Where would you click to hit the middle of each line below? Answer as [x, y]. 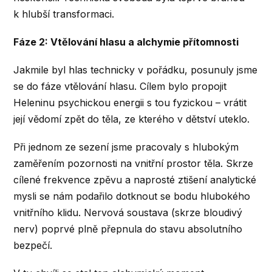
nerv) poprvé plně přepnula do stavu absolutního [128, 229]
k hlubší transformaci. [64, 14]
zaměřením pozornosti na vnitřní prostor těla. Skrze [134, 164]
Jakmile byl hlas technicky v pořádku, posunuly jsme [136, 70]
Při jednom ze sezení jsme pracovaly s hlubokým [126, 147]
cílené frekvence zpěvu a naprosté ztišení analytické [135, 180]
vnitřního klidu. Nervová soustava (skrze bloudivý [128, 213]
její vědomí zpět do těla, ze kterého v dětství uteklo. [132, 119]
